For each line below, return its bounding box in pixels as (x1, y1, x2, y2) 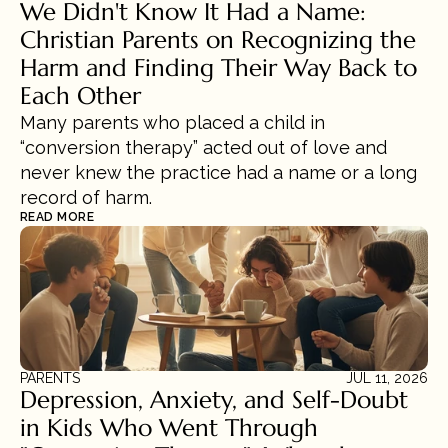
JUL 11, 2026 (346, 370, 428, 386)
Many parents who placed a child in (20, 112, 325, 133)
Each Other (20, 81, 141, 111)
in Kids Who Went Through (20, 413, 318, 443)
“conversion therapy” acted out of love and (20, 137, 387, 158)
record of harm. (20, 187, 152, 208)
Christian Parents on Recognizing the (20, 25, 416, 55)
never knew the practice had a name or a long (20, 162, 417, 183)
